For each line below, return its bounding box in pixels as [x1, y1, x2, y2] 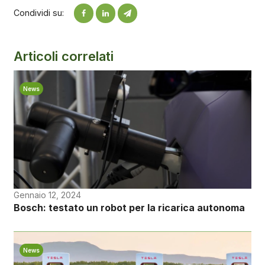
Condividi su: [13, 8, 64, 18]
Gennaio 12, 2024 [13, 189, 81, 200]
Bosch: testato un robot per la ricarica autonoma [13, 201, 245, 214]
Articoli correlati [13, 48, 114, 64]
